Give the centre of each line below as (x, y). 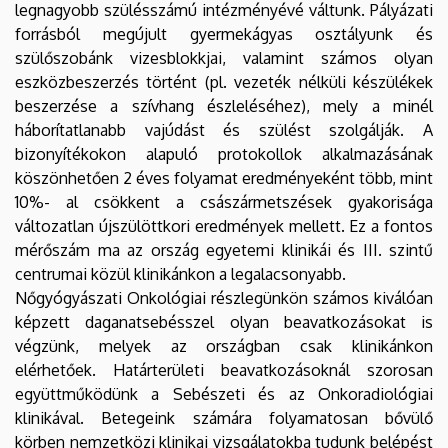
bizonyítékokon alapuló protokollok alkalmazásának (224, 153)
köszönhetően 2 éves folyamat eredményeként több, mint (224, 177)
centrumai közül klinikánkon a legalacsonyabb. (182, 273)
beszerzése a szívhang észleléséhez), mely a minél (224, 105)
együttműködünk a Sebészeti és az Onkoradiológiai (224, 393)
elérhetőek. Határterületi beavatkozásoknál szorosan (224, 369)
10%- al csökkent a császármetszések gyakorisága (224, 201)
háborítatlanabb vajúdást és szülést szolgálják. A (224, 129)
